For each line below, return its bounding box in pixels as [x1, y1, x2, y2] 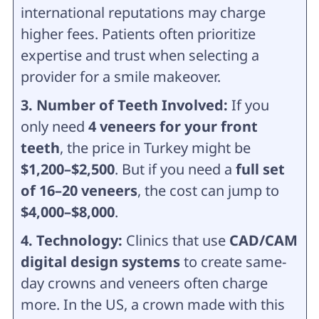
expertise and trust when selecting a [20, 45, 259, 65]
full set [235, 159, 285, 179]
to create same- [179, 251, 286, 271]
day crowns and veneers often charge [20, 273, 268, 293]
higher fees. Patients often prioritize [20, 23, 256, 43]
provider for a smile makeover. [20, 66, 221, 86]
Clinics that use [125, 230, 229, 250]
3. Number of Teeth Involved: [20, 95, 231, 115]
